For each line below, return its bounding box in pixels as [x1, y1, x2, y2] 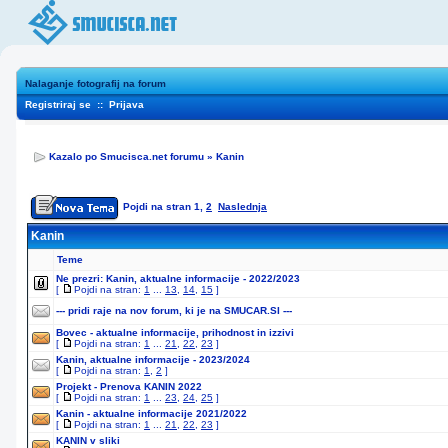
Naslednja [218, 201, 267, 212]
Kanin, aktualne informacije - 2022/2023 [106, 273, 300, 284]
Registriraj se [25, 99, 91, 110]
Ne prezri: [56, 273, 103, 284]
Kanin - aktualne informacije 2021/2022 [56, 408, 247, 419]
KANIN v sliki [56, 435, 120, 446]
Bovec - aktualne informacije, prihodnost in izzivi [56, 327, 294, 338]
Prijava [109, 99, 144, 110]
